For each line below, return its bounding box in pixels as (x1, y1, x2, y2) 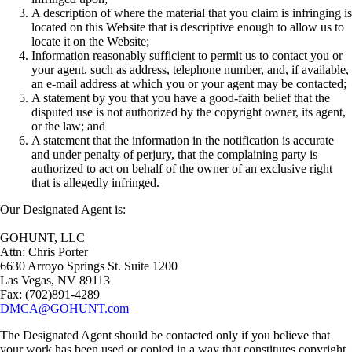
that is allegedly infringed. (31, 176, 159, 190)
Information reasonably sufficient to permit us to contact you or (31, 49, 343, 63)
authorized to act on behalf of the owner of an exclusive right (31, 162, 332, 176)
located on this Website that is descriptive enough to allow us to (31, 20, 344, 35)
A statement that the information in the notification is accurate (31, 134, 334, 148)
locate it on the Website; (31, 35, 149, 49)
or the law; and (31, 119, 105, 134)
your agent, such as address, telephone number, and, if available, (31, 63, 349, 77)
